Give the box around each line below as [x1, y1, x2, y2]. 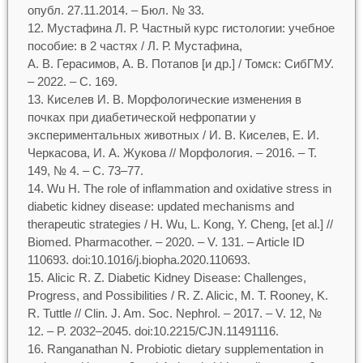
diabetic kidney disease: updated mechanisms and [27, 199, 294, 213]
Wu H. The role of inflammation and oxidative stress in [46, 181, 331, 195]
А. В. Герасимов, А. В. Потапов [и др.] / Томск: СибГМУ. [27, 57, 334, 70]
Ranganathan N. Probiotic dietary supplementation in [46, 342, 323, 356]
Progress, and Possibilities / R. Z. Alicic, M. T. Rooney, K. [27, 288, 328, 302]
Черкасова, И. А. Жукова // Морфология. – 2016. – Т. [27, 146, 317, 160]
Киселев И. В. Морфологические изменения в [46, 92, 301, 106]
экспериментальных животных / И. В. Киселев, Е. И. [27, 128, 319, 142]
